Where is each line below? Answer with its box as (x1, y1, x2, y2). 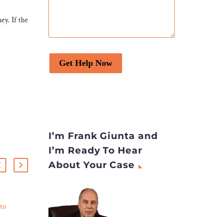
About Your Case (48, 159, 135, 170)
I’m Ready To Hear (48, 144, 143, 156)
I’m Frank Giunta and (48, 130, 158, 141)
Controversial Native (90, 201, 155, 212)
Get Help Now (59, 58, 112, 68)
